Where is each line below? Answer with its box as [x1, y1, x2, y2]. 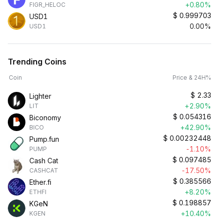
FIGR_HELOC [29, 1, 66, 8]
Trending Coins [8, 57, 66, 66]
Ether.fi [29, 178, 51, 186]
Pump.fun [29, 135, 59, 143]
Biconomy [29, 113, 61, 122]
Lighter [29, 92, 51, 100]
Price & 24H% [173, 74, 211, 81]
